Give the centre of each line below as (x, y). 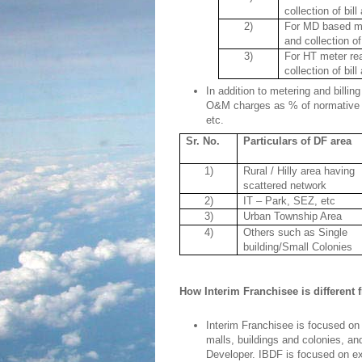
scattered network (285, 185)
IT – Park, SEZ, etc (290, 200)
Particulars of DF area (298, 141)
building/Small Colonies (298, 246)
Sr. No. (203, 141)
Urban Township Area (293, 216)
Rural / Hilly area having (299, 170)
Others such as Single (296, 232)
